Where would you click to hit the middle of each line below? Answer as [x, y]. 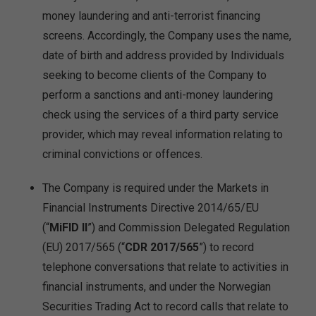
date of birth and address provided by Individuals [163, 55]
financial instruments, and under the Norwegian [157, 287]
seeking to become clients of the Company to [154, 75]
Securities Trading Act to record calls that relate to [165, 306]
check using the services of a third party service [160, 115]
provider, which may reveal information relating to [163, 134]
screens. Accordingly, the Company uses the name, [167, 36]
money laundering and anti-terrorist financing [151, 16]
